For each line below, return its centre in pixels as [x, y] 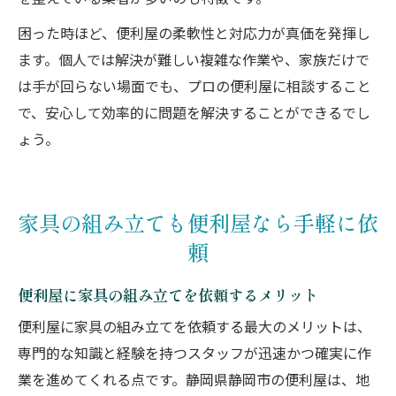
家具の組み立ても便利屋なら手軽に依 [198, 222]
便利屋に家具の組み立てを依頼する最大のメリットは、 [194, 328]
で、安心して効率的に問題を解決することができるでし [194, 114]
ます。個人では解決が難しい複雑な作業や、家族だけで [194, 61]
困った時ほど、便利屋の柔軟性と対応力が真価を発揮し [194, 35]
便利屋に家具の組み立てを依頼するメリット [168, 295]
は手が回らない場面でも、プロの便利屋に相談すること [194, 88]
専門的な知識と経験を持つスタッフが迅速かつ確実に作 [194, 355]
